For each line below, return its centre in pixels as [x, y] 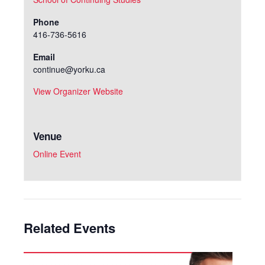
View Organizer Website [78, 91]
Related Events [70, 228]
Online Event [57, 154]
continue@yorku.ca [69, 69]
